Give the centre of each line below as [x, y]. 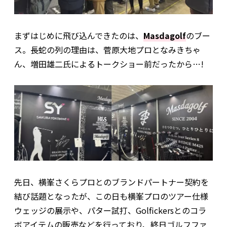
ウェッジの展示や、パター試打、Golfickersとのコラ [110, 210]
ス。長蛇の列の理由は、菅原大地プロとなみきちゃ [107, 49]
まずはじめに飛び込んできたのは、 [79, 35]
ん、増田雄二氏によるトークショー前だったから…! [109, 64]
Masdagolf [165, 35]
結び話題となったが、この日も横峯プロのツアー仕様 [111, 196]
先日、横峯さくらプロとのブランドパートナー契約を [111, 182]
